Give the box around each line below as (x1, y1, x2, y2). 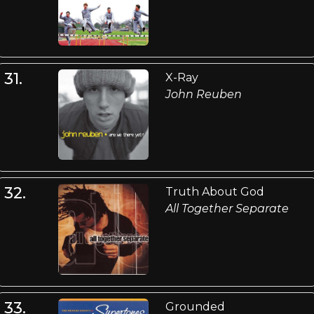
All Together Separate (165, 202, 289, 216)
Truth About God (165, 185, 264, 199)
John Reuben (165, 87, 242, 101)
